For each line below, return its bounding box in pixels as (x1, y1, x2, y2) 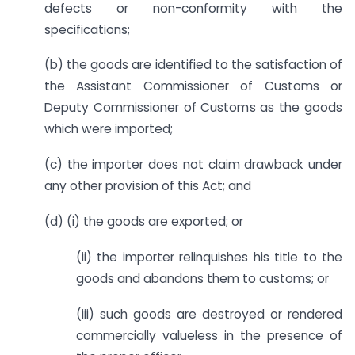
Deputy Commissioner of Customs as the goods (44, 99, 342, 116)
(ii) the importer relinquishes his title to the (76, 248, 342, 265)
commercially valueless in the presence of (76, 326, 342, 344)
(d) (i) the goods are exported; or (44, 213, 243, 231)
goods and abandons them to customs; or (76, 269, 329, 287)
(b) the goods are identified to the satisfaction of (44, 56, 342, 74)
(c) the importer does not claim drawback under (44, 156, 342, 174)
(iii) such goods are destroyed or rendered (76, 305, 342, 323)
